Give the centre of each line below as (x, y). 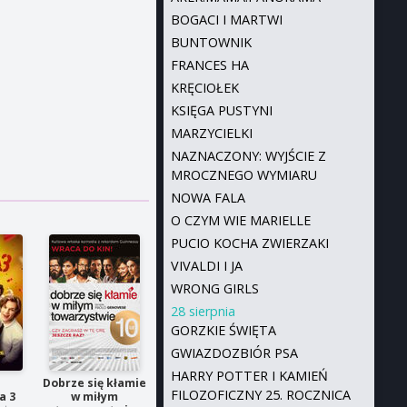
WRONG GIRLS (214, 288)
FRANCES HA (209, 65)
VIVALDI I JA (206, 266)
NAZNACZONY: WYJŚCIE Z (248, 156)
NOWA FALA (208, 198)
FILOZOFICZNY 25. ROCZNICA (260, 395)
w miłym (95, 397)
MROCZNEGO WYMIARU (243, 175)
